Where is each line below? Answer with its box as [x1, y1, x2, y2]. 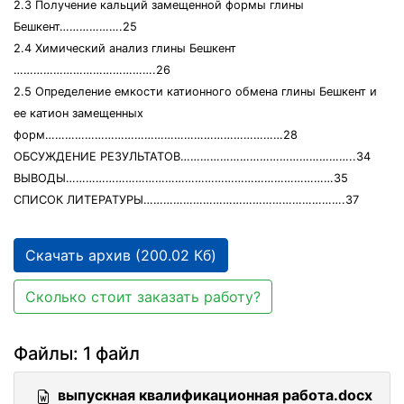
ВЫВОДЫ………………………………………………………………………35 [14, 171, 348, 185]
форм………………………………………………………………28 [14, 128, 298, 142]
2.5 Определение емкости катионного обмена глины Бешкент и [14, 85, 377, 98]
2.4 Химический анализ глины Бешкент [14, 41, 236, 55]
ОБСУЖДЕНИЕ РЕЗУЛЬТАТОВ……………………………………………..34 [14, 150, 371, 163]
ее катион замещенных [14, 106, 143, 120]
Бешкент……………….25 [14, 20, 137, 33]
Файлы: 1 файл [14, 343, 140, 364]
